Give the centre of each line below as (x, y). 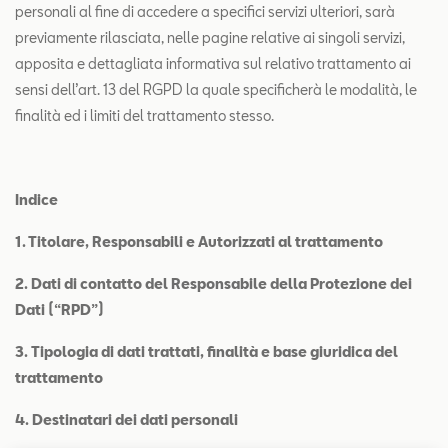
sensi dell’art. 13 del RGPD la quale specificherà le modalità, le (216, 89)
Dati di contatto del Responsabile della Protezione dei (221, 283)
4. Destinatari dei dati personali (126, 419)
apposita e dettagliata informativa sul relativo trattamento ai (213, 63)
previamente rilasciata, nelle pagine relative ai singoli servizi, (210, 37)
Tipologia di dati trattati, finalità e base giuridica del (214, 351)
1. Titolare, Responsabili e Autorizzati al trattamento (199, 241)
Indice (36, 199)
